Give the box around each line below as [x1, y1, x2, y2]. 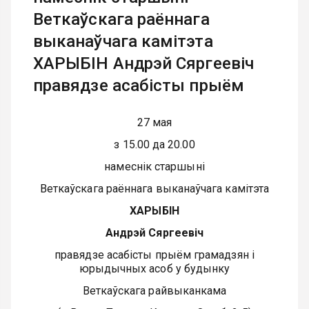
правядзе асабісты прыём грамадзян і [54, 248, 255, 261]
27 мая [137, 116, 172, 129]
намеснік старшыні [104, 160, 205, 173]
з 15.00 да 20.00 [114, 138, 195, 151]
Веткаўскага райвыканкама [82, 284, 227, 297]
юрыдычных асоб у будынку [79, 262, 230, 275]
